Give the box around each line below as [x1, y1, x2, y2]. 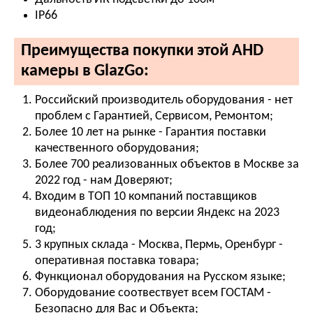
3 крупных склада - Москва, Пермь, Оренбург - [35, 238, 283, 252]
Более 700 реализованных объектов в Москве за [35, 157, 299, 171]
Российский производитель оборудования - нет [35, 93, 293, 107]
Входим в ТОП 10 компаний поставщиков [35, 189, 257, 203]
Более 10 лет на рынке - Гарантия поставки [35, 125, 266, 139]
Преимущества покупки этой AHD [21, 42, 263, 59]
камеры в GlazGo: [21, 62, 149, 80]
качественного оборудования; [35, 141, 199, 155]
